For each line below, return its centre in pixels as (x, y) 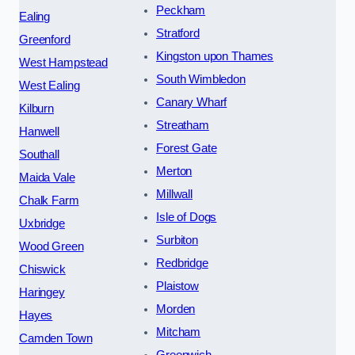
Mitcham (179, 332)
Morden (176, 309)
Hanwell (39, 132)
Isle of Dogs (187, 218)
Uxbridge (42, 224)
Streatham (183, 126)
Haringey (42, 293)
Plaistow (177, 286)
